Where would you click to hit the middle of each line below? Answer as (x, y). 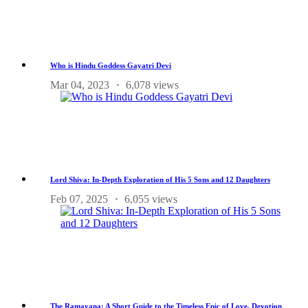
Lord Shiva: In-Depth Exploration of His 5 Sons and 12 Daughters (160, 179)
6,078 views (152, 85)
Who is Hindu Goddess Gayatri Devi (111, 65)
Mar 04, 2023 (80, 85)
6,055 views (151, 199)
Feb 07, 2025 (79, 199)
